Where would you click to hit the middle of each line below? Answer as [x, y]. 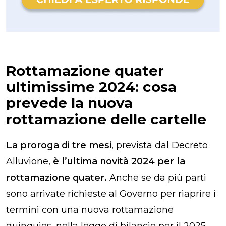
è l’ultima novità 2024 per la [119, 161]
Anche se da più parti [157, 177]
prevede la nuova [69, 103]
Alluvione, [30, 161]
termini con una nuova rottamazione [90, 210]
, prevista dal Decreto [160, 145]
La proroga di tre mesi [59, 145]
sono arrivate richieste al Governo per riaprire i [111, 193]
